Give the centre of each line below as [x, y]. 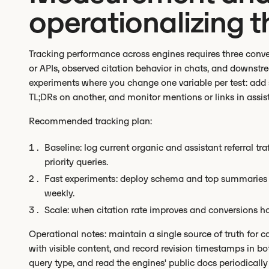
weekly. [59, 193]
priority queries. [76, 162]
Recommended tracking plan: [90, 121]
